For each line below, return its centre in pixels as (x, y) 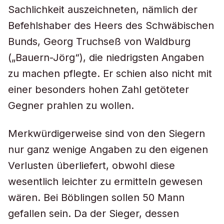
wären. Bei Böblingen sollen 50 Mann (96, 197)
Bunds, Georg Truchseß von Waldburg (99, 41)
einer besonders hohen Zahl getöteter (98, 89)
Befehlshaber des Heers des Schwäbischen (111, 25)
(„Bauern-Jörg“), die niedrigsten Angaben (106, 57)
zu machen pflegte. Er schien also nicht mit (110, 73)
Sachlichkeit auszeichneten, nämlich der (103, 9)
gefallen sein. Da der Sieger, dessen (93, 213)
